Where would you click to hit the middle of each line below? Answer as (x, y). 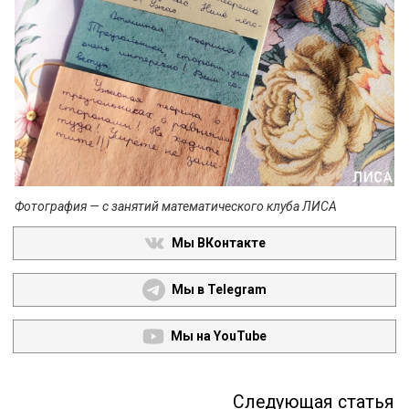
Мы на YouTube (219, 336)
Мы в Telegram (219, 289)
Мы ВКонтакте (219, 243)
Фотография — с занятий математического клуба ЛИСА (176, 206)
